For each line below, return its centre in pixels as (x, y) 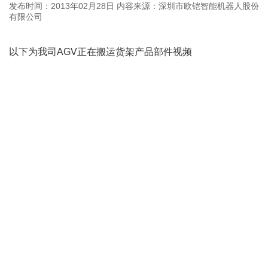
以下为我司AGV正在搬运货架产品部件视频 (100, 52)
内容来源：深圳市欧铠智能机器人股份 (187, 6)
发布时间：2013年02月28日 (62, 6)
